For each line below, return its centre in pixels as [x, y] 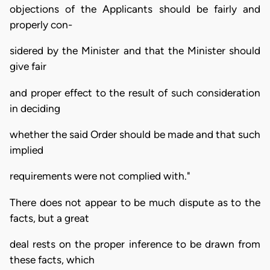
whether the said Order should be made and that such [135, 135]
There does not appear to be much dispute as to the [135, 202]
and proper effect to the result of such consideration [135, 93]
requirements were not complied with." [100, 176]
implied [27, 150]
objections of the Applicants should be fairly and [135, 9]
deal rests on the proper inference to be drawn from [135, 244]
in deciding [35, 108]
